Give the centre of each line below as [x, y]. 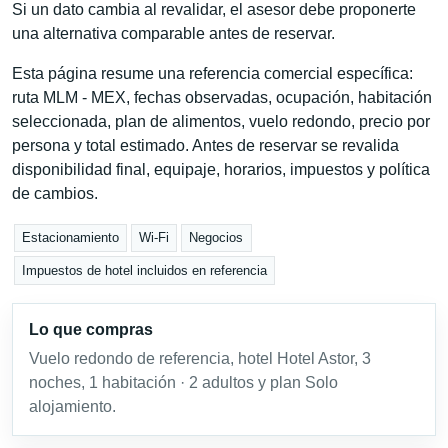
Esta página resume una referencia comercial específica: [212, 73]
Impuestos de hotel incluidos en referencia [145, 270]
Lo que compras [91, 329]
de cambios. [55, 193]
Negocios [216, 238]
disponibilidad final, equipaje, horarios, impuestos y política [221, 169]
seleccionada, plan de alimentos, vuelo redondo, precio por [221, 121]
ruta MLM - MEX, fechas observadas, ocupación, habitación [222, 97]
